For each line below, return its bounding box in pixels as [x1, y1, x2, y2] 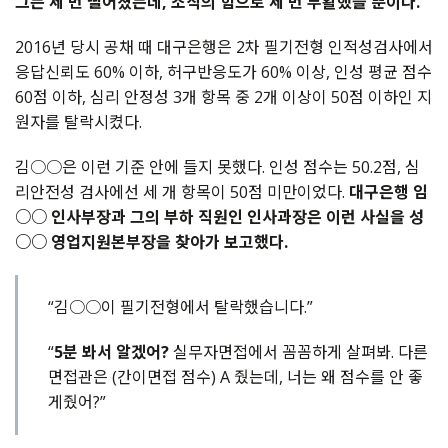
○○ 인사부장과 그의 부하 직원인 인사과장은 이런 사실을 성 [15, 206, 424, 229]
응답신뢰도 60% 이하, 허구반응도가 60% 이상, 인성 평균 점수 [15, 61, 432, 84]
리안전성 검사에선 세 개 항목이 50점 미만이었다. [15, 181, 349, 204]
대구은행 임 [349, 181, 428, 204]
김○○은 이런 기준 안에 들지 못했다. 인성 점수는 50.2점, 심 [15, 156, 420, 179]
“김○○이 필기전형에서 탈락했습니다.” [48, 296, 313, 319]
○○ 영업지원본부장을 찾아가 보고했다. [15, 231, 288, 254]
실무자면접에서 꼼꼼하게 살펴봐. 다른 [169, 341, 428, 364]
